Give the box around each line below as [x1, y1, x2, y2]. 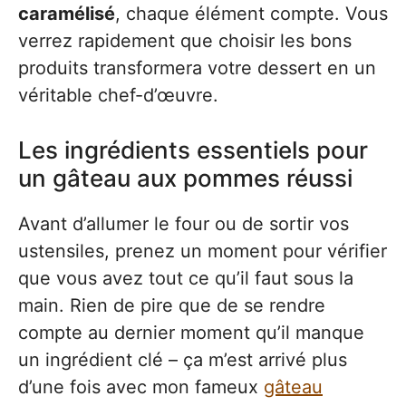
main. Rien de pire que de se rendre [18, 294, 325, 316]
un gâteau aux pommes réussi [18, 163, 353, 192]
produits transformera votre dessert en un [18, 56, 376, 79]
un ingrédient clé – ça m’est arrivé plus [18, 348, 347, 371]
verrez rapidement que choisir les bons [18, 29, 352, 52]
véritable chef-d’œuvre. [18, 83, 218, 106]
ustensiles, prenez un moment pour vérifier [18, 239, 387, 262]
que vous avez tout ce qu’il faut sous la [18, 266, 353, 289]
